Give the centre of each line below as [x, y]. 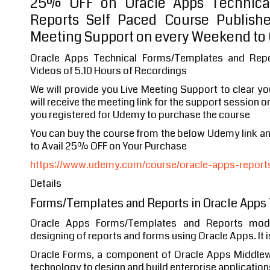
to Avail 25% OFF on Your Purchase [108, 146]
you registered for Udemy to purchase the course [140, 115]
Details [46, 184]
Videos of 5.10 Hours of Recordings [108, 71]
